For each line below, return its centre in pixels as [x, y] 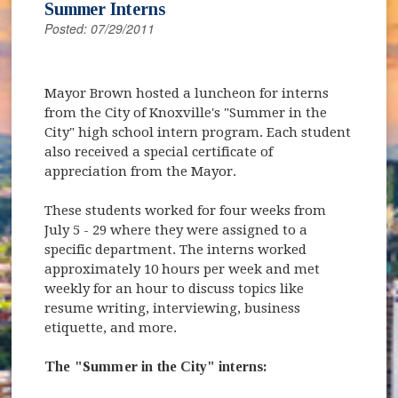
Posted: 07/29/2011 [100, 28]
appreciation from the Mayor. [141, 171]
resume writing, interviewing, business [173, 308]
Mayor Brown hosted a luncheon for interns [187, 93]
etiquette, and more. [111, 327]
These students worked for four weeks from [186, 210]
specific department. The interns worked [176, 249]
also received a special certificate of [159, 151]
